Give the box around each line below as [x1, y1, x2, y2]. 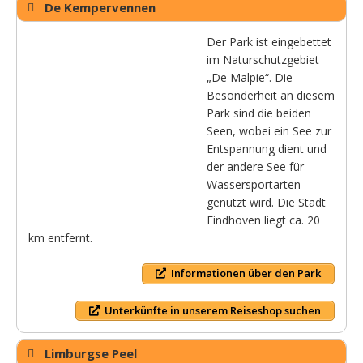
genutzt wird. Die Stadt [207, 194, 326, 211]
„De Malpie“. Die [207, 70, 293, 86]
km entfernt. [28, 230, 92, 246]
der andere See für [207, 159, 304, 175]
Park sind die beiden [207, 105, 311, 122]
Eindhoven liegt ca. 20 [207, 212, 320, 228]
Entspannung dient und [207, 141, 327, 157]
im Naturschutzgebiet [207, 52, 319, 68]
